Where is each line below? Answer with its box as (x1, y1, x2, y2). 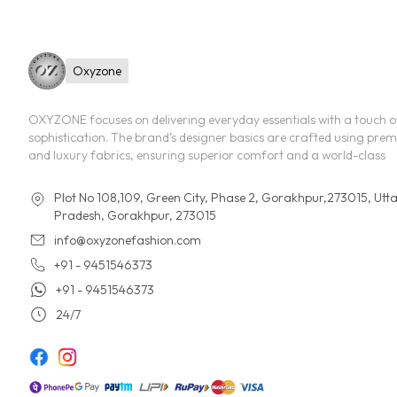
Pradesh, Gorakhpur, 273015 (54, 207, 216, 224)
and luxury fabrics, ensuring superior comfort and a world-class (28, 147, 385, 164)
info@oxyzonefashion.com (54, 232, 201, 249)
